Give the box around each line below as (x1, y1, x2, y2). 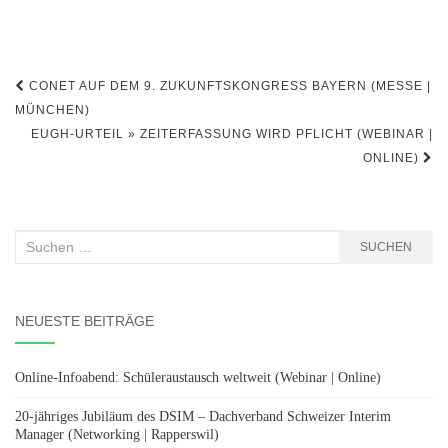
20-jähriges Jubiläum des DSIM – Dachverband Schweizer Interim (15, 409, 391, 424)
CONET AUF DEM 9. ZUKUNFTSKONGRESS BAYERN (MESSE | (25, 79, 431, 93)
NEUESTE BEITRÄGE (15, 313, 154, 329)
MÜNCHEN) (15, 103, 90, 117)
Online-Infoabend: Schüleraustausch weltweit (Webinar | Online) (15, 370, 381, 385)
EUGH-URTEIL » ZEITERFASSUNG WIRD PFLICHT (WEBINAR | (31, 127, 433, 141)
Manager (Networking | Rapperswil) (15, 427, 219, 442)
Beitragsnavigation (14, 72, 248, 103)
